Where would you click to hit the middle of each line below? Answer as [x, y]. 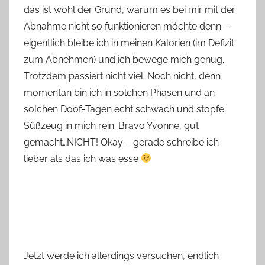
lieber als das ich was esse [82, 159]
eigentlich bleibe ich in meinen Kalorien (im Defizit [129, 43]
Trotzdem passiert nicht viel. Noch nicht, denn [122, 76]
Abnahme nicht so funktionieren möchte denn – [126, 26]
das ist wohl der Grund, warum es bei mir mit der [130, 9]
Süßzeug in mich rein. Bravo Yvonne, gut [111, 125]
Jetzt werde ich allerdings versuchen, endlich [121, 256]
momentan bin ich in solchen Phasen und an [119, 92]
